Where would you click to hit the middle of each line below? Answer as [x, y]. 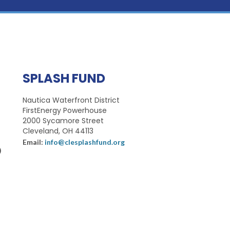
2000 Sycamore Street [63, 121]
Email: [34, 142]
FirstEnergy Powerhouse [65, 110]
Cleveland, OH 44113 [58, 131]
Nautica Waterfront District [71, 100]
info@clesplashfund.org [85, 142]
